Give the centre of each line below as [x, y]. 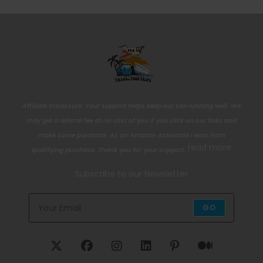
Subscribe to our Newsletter [131, 174]
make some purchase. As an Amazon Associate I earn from [131, 135]
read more [210, 148]
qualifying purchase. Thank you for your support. [109, 150]
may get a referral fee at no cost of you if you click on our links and [131, 120]
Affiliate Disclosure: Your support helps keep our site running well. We [131, 106]
